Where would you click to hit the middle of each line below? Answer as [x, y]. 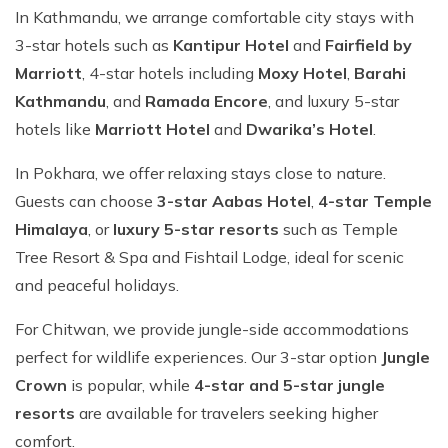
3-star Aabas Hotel [234, 201]
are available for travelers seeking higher [228, 413]
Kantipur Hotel [231, 45]
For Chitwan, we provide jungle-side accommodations [212, 329]
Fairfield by [368, 45]
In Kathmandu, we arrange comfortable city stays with [214, 17]
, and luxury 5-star [333, 101]
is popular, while [128, 385]
